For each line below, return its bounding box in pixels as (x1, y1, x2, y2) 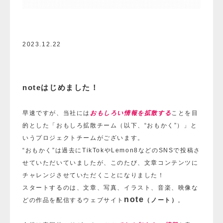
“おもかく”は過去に (22, 147, 82, 154)
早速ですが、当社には (22, 110, 90, 117)
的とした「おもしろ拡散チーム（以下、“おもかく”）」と (22, 122, 198, 129)
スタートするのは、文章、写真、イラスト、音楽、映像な (22, 184, 199, 192)
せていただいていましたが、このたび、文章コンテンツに (22, 159, 199, 167)
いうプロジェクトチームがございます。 (22, 134, 144, 142)
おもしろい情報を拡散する (90, 110, 172, 117)
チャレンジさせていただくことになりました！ (22, 172, 165, 179)
